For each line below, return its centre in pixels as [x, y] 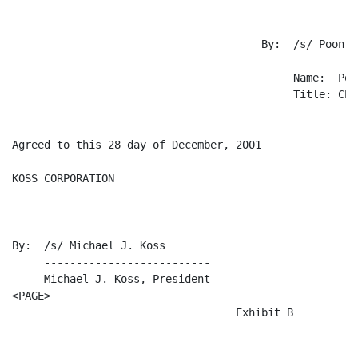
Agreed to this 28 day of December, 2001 [137, 145]
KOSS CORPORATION [63, 178]
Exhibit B [153, 312]
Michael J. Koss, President [111, 279]
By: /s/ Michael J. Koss [89, 245]
